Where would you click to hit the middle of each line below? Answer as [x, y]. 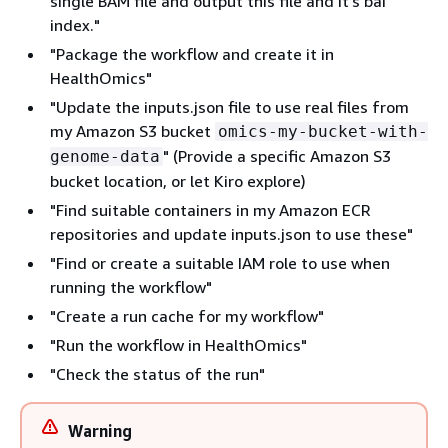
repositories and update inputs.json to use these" [231, 234]
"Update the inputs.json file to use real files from [229, 107]
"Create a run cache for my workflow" [187, 316]
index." [75, 25]
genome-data [105, 156]
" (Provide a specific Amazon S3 [277, 156]
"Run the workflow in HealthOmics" [178, 345]
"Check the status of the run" [157, 374]
